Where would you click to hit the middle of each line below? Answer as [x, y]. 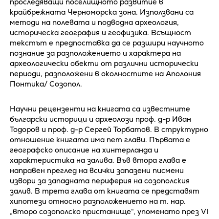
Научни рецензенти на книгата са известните [100, 109]
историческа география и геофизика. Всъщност [100, 32]
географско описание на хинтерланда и [84, 150]
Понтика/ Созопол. [46, 84]
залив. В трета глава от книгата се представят [105, 191]
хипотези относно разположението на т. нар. [98, 201]
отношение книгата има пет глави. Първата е [100, 139]
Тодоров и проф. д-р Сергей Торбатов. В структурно [109, 129]
